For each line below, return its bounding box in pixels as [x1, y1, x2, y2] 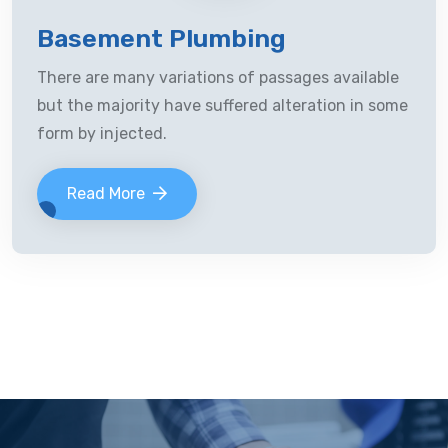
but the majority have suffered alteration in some [37, 96, 408, 115]
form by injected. [37, 124, 167, 143]
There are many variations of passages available [37, 68, 399, 87]
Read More [67, 184, 145, 203]
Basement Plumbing [37, 24, 286, 53]
